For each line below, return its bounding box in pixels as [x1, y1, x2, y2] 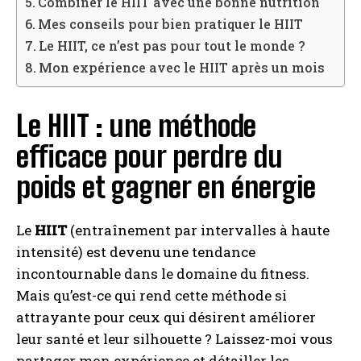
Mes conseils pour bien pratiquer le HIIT [38, 15, 304, 33]
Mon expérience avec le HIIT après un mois [39, 59, 326, 77]
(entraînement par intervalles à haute [67, 221, 330, 240]
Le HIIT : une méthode [16, 109, 256, 144]
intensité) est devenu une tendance [16, 243, 255, 262]
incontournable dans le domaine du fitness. [16, 264, 309, 284]
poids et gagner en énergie [16, 170, 316, 205]
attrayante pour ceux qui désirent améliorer [16, 308, 316, 327]
